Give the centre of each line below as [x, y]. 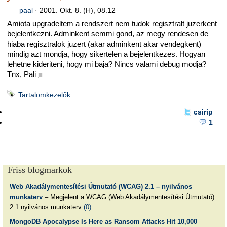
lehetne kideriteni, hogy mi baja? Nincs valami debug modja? [107, 64]
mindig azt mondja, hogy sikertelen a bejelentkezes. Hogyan [106, 54]
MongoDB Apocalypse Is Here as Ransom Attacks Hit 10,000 [103, 222]
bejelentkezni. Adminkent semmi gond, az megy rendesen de [108, 34]
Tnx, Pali [22, 74]
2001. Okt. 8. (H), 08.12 [77, 10]
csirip [203, 112]
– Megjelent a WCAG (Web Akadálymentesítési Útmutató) [128, 197]
